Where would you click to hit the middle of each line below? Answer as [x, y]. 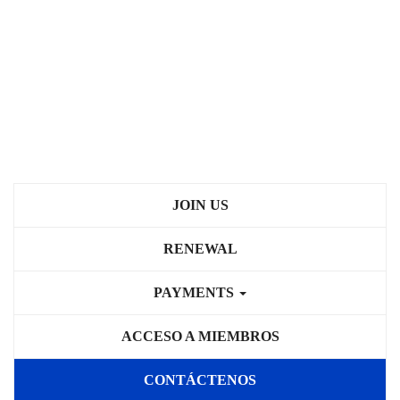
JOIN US [200, 205]
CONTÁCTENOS [200, 380]
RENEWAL [200, 249]
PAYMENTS [196, 292]
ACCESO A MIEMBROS [200, 336]
